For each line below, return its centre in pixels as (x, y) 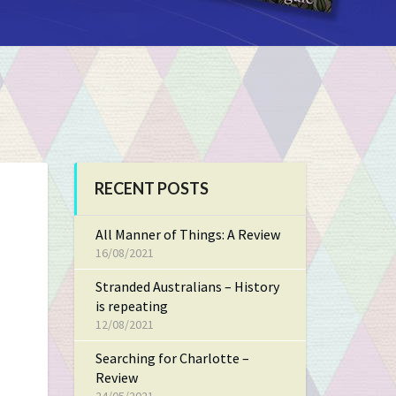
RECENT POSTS (151, 188)
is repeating (131, 306)
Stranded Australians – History (187, 286)
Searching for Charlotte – (172, 358)
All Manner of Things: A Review (187, 234)
